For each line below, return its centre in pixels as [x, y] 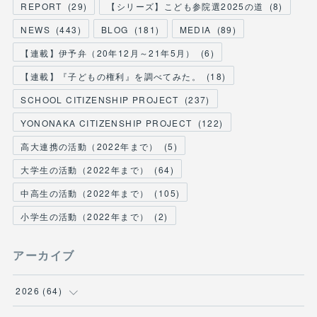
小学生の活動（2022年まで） [85, 216]
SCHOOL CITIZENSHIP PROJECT [100, 99]
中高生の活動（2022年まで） [85, 192]
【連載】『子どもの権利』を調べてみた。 [111, 76]
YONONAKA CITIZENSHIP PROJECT [106, 122]
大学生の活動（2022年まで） [85, 169]
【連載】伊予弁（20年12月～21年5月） [108, 52]
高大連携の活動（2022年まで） [90, 146]
